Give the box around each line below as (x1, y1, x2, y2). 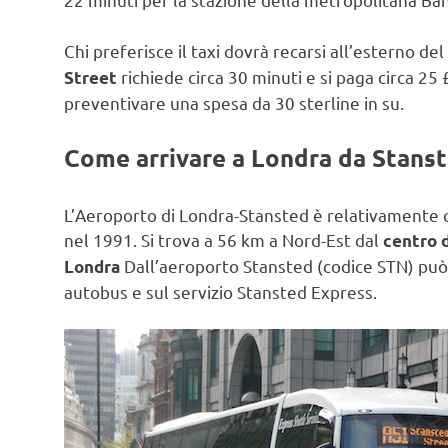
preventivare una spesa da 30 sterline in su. (64, 91, 404, 113)
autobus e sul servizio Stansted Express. (64, 280, 377, 302)
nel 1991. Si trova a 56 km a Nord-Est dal (64, 228, 383, 250)
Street (64, 66, 121, 88)
